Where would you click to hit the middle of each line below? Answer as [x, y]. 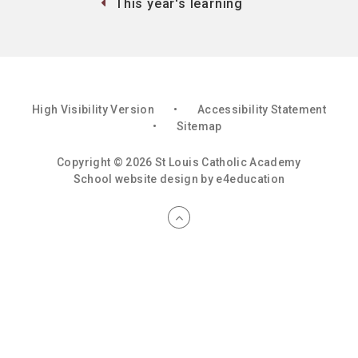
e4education [251, 179]
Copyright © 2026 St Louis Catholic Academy [179, 162]
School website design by [145, 179]
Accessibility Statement [262, 109]
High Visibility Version [93, 109]
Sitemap [199, 126]
